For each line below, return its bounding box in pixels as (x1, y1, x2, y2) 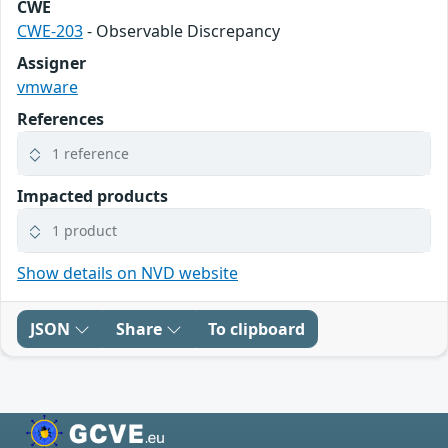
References (17, 107, 104, 130)
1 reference (52, 143, 129, 163)
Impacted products (17, 184, 168, 207)
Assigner (17, 51, 86, 74)
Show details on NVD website (17, 261, 238, 284)
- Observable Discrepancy (83, 19, 280, 42)
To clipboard (208, 317, 305, 340)
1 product (52, 220, 117, 240)
